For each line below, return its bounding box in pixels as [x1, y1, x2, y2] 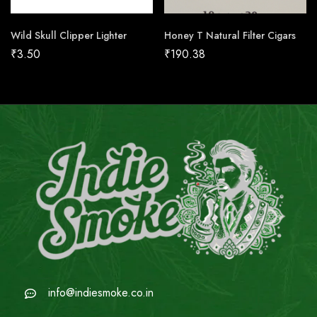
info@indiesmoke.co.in [48, 284, 154, 301]
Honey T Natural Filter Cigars [164, 28, 296, 43]
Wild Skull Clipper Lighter [11, 28, 127, 43]
